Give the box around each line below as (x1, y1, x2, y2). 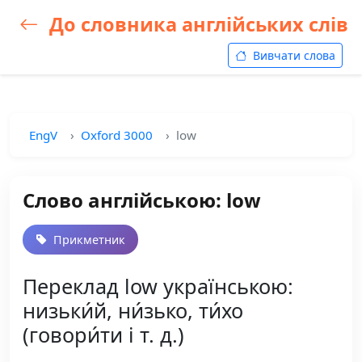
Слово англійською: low (23, 187, 261, 213)
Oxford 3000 (81, 127, 153, 143)
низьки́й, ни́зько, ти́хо (23, 297, 243, 324)
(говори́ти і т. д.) (23, 321, 184, 348)
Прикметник (50, 232, 125, 247)
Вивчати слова (250, 48, 335, 63)
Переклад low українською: (23, 272, 293, 300)
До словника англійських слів (44, 11, 348, 37)
